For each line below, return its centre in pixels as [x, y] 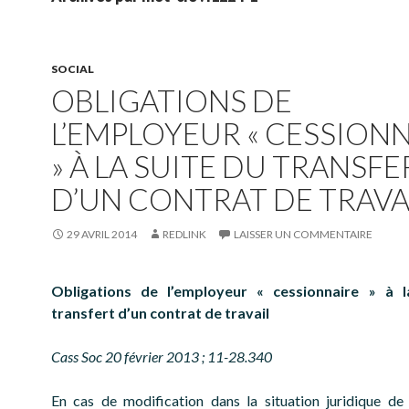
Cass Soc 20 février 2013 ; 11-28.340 [162, 357]
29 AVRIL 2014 [102, 234]
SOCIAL [73, 69]
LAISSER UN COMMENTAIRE [303, 234]
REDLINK [184, 234]
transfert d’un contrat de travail [160, 313]
